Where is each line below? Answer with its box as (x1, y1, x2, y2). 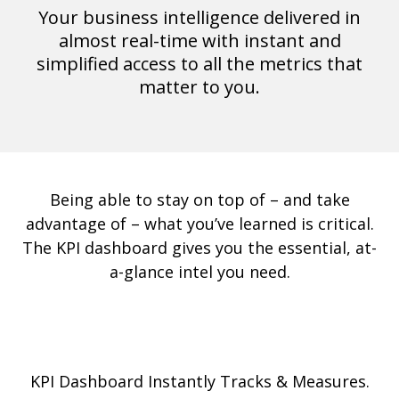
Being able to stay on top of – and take (49, 189, 350, 211)
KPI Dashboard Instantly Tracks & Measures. (29, 370, 370, 393)
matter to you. (139, 75, 260, 100)
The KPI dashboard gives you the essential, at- (22, 237, 377, 259)
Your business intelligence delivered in (38, 5, 361, 30)
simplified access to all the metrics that (37, 52, 362, 77)
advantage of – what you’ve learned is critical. (25, 213, 374, 235)
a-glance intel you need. (109, 261, 290, 283)
